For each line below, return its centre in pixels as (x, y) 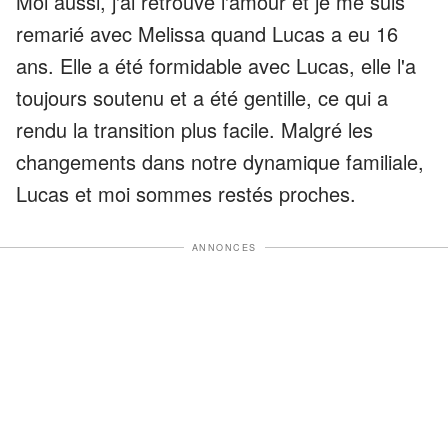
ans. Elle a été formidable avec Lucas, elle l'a (216, 65)
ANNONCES (224, 247)
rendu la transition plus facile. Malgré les (194, 129)
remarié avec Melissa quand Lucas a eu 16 (207, 33)
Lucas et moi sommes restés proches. (186, 193)
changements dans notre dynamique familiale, (220, 161)
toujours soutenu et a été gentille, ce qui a (202, 97)
